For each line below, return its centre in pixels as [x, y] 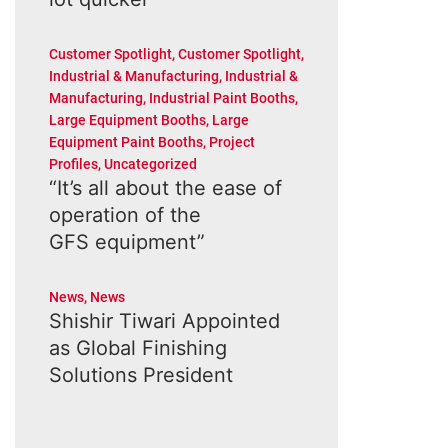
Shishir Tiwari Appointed [164, 321]
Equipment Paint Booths [125, 142]
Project [231, 142]
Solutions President [140, 375]
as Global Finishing [137, 348]
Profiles [73, 164]
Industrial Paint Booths [221, 98]
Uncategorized [150, 164]
